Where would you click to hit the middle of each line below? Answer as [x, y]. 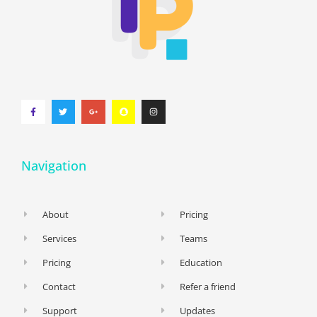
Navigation [54, 165]
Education [201, 262]
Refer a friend [208, 286]
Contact [59, 286]
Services [60, 238]
